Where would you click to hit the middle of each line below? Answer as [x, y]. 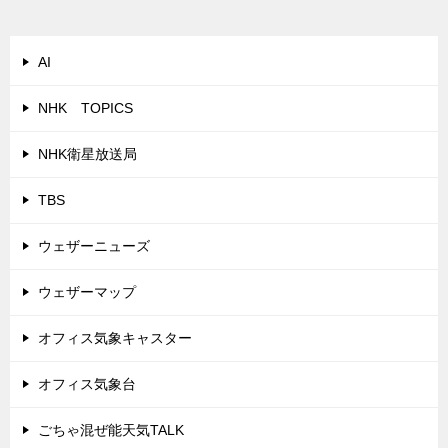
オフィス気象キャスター [115, 338]
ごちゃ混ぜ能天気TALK [111, 430]
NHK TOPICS [85, 108]
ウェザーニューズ [94, 246]
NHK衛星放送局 [87, 154]
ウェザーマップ [87, 292]
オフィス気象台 [87, 384]
